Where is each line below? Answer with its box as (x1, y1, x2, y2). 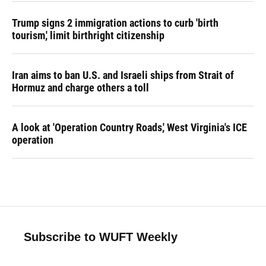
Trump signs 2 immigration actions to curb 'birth (12, 17, 218, 29)
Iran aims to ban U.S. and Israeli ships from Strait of (12, 69, 234, 81)
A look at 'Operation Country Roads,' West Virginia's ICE (12, 121, 247, 134)
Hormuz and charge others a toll (12, 81, 149, 94)
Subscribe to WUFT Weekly (24, 230, 178, 243)
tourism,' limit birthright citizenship (12, 29, 164, 42)
